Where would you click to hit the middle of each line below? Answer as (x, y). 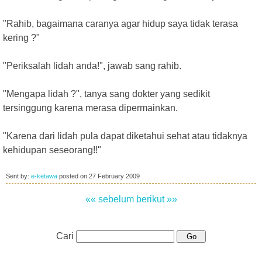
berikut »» (156, 199)
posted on (73, 176)
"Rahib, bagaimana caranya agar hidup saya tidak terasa (120, 24)
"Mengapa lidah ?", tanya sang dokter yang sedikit (106, 94)
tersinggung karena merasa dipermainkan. (90, 108)
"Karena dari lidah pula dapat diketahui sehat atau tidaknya (125, 136)
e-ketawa (44, 176)
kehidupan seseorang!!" (52, 150)
